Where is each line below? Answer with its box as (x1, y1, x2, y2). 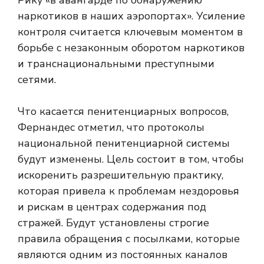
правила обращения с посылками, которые (18, 232, 240, 246)
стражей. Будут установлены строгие (18, 216, 209, 230)
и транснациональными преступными (18, 57, 214, 71)
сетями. (18, 72, 56, 87)
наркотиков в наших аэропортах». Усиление (18, 9, 245, 23)
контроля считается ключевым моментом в (18, 25, 243, 39)
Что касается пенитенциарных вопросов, (18, 104, 229, 118)
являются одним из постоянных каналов (18, 247, 227, 262)
